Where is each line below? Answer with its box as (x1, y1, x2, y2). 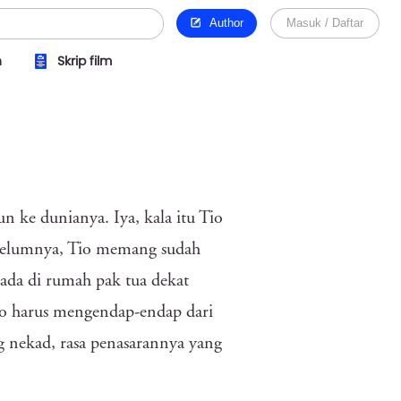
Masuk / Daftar (286, 16, 363, 30)
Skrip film (56, 52, 112, 70)
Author (202, 16, 243, 30)
